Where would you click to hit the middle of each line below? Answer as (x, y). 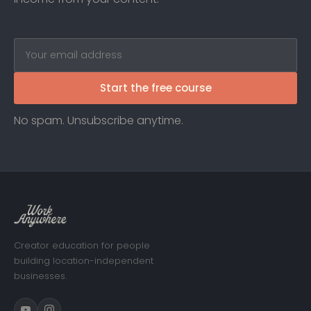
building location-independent (84, 260)
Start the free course (155, 87)
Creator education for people (82, 245)
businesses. (40, 276)
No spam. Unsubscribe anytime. (99, 120)
